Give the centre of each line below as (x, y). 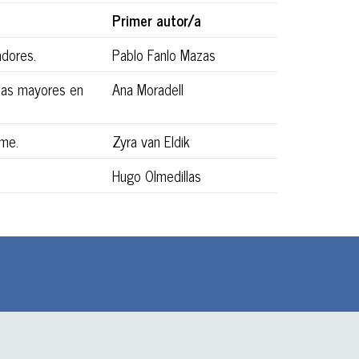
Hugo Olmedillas (157, 175)
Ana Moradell (148, 89)
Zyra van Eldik (151, 141)
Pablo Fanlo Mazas (164, 54)
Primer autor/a (157, 20)
